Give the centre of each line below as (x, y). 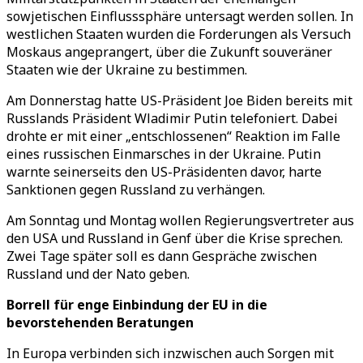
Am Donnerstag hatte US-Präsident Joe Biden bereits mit (179, 100)
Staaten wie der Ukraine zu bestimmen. (127, 70)
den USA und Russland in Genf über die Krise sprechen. (175, 238)
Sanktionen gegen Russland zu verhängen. (136, 190)
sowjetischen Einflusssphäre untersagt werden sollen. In (180, 16)
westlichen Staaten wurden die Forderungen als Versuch (179, 34)
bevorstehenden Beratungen (100, 322)
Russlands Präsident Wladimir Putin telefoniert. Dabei (172, 118)
